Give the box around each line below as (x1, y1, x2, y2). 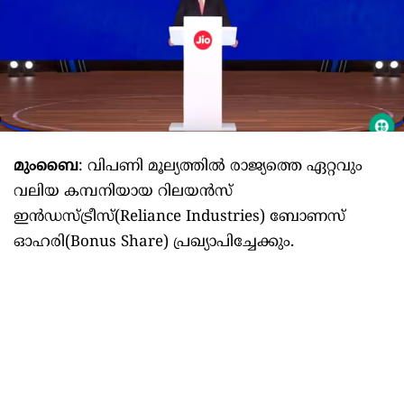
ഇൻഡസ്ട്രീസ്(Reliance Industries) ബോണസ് (14, 207, 345, 228)
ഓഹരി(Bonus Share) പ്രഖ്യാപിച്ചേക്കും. (14, 233, 294, 253)
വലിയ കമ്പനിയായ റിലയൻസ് (14, 182, 233, 203)
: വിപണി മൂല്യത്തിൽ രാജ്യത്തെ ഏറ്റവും (78, 157, 363, 178)
